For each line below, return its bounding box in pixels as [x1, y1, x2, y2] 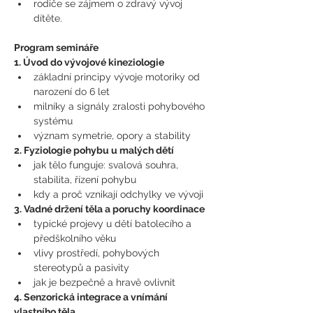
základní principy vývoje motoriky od [34, 71, 203, 82]
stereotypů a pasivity [34, 262, 129, 273]
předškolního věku [34, 233, 116, 244]
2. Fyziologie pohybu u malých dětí [14, 145, 174, 156]
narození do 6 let [34, 86, 110, 97]
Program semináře [14, 42, 99, 53]
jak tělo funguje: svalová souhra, [34, 159, 181, 170]
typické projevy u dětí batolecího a [34, 218, 194, 229]
